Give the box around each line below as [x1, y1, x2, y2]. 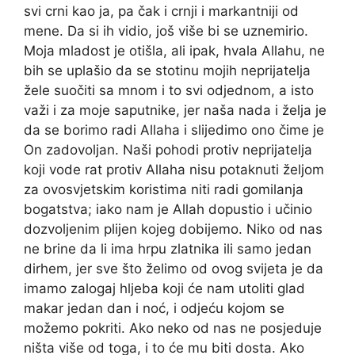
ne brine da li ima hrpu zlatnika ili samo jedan [24, 241, 311, 258]
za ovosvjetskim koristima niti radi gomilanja [24, 181, 303, 198]
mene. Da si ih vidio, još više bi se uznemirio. [24, 23, 308, 40]
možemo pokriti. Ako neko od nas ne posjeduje [24, 320, 322, 337]
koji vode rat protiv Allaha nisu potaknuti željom [24, 162, 324, 178]
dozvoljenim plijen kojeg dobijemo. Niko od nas [24, 221, 323, 238]
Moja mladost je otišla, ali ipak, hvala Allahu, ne [24, 43, 325, 59]
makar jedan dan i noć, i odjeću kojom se [24, 300, 284, 317]
